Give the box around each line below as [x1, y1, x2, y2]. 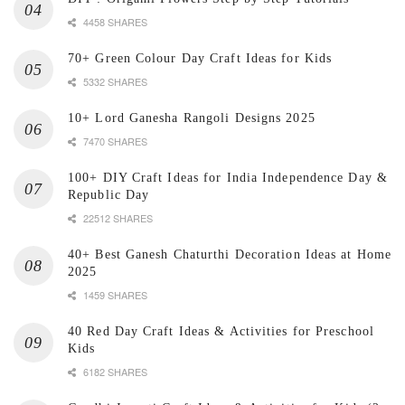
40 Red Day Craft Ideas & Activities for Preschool [68, 325, 374, 339]
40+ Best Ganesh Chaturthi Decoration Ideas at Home [68, 248, 392, 262]
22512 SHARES [80, 211, 153, 226]
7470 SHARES [80, 134, 147, 149]
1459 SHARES [80, 287, 147, 303]
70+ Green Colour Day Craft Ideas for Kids [68, 52, 333, 66]
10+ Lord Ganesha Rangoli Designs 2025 [68, 111, 316, 126]
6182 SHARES [80, 364, 147, 380]
